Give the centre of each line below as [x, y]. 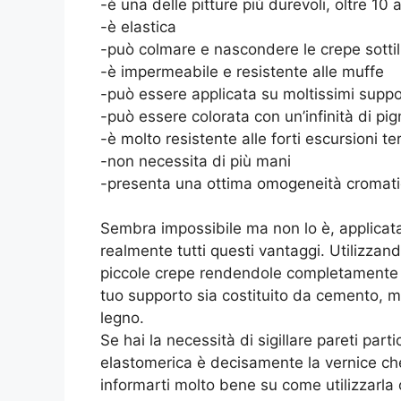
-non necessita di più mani [196, 161]
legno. [122, 318]
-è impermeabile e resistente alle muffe [242, 71]
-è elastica [138, 26]
